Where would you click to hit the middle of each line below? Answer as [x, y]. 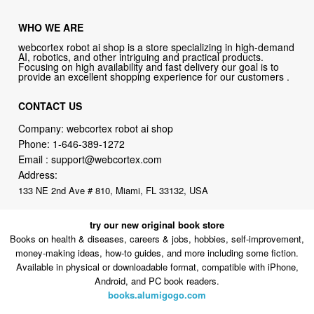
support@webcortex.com [107, 159]
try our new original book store [157, 225]
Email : [35, 159]
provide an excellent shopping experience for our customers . [154, 76]
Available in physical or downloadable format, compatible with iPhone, [157, 267]
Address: [38, 174]
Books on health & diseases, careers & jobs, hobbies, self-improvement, [157, 239]
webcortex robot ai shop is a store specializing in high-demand [157, 47]
